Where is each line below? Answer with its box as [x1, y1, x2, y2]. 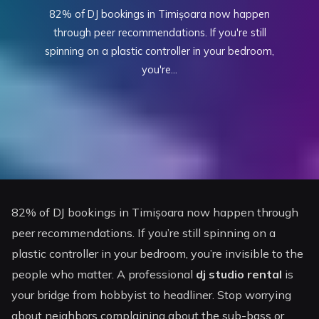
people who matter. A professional [11, 267, 197, 282]
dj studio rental [196, 267, 283, 282]
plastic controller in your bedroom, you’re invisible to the [11, 246, 304, 261]
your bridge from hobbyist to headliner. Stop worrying [11, 288, 292, 303]
